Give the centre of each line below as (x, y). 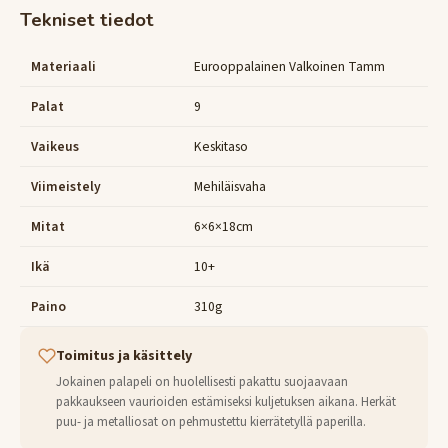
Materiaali (64, 66)
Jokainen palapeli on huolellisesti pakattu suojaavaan (202, 382)
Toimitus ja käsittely (124, 356)
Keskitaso (221, 146)
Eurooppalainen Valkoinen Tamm (290, 66)
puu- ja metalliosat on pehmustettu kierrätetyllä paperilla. (211, 422)
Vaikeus (55, 146)
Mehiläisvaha (230, 186)
